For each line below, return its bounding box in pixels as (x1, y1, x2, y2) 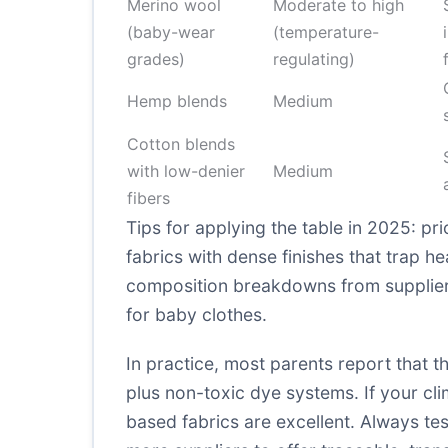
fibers (127, 188, 170, 208)
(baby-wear (127, 22, 215, 42)
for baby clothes (126, 304, 262, 325)
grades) (127, 49, 185, 69)
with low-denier (127, 161, 245, 181)
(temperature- (273, 22, 379, 42)
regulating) (273, 49, 355, 69)
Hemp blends (127, 91, 227, 111)
